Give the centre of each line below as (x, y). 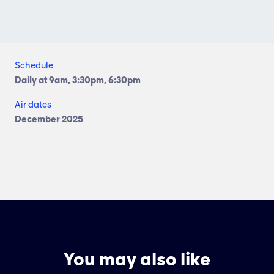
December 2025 (49, 119)
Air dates (33, 105)
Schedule (34, 65)
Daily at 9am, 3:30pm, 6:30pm (78, 80)
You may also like (137, 260)
